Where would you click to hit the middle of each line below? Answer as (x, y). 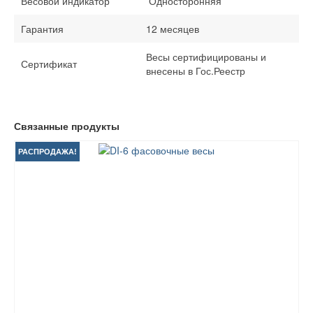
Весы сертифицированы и (206, 57)
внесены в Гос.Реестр (196, 71)
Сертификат (49, 64)
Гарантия (42, 29)
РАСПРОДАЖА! (48, 152)
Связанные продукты (67, 127)
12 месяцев (173, 29)
